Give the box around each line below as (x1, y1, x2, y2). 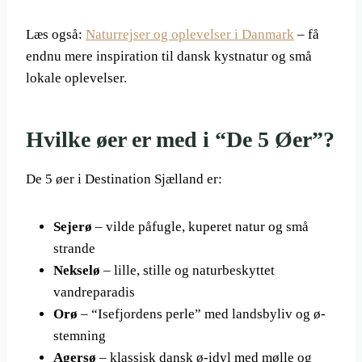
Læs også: (26, 27, 86, 42)
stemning (53, 328, 106, 343)
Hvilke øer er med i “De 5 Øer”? (26, 127, 335, 152)
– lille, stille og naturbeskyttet (100, 263, 275, 278)
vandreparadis (53, 284, 135, 300)
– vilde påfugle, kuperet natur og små (92, 219, 309, 234)
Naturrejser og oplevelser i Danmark (86, 27, 294, 42)
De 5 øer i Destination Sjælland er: (26, 171, 222, 187)
